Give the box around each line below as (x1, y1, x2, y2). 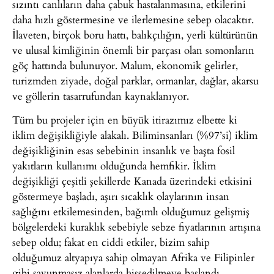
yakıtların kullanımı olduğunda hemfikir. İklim (12, 158, 216, 174)
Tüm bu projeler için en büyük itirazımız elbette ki (12, 112, 237, 128)
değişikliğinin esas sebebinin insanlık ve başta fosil (12, 143, 235, 158)
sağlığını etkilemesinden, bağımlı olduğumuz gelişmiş (12, 204, 250, 220)
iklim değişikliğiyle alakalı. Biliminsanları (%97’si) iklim (12, 127, 257, 143)
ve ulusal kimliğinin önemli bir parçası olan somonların (12, 42, 254, 57)
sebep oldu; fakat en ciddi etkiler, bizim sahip (12, 234, 210, 250)
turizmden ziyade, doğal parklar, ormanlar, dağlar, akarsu (12, 72, 259, 88)
